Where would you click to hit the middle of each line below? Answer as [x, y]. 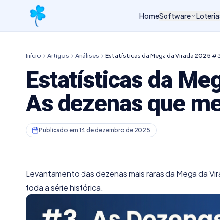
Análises [87, 56]
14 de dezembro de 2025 [115, 130]
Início [33, 56]
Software [175, 16]
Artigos [58, 56]
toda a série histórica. [64, 187]
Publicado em [59, 130]
